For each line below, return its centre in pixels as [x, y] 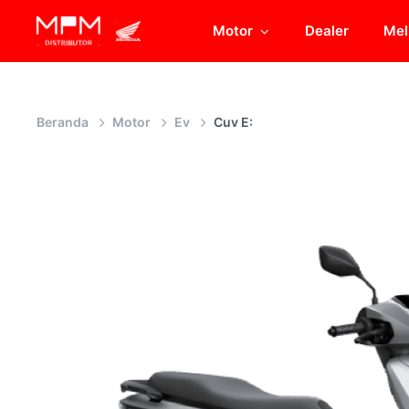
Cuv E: [233, 122]
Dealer [326, 31]
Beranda [63, 122]
